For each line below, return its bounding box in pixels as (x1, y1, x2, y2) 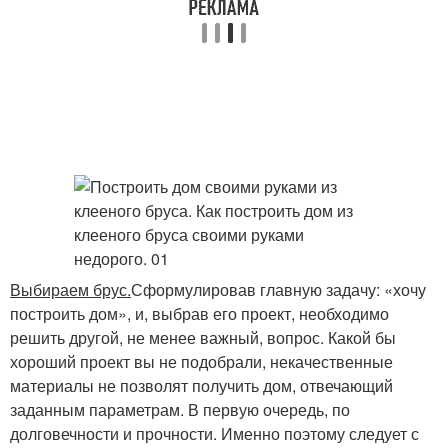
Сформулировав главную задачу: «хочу (131, 278, 426, 301)
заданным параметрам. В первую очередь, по (10, 398, 350, 421)
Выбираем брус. (10, 278, 131, 301)
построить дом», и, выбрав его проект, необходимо (10, 302, 389, 325)
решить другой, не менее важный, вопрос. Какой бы (10, 326, 396, 349)
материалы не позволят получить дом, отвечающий (10, 374, 393, 397)
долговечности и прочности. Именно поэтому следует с (10, 422, 419, 445)
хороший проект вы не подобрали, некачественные (10, 350, 393, 373)
